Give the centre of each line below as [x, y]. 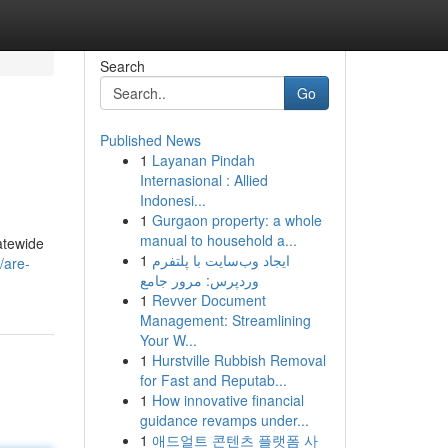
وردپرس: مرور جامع [199, 280]
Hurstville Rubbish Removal [238, 360]
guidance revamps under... [224, 420]
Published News [150, 140]
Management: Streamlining [225, 320]
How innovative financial [227, 400]
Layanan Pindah [203, 160]
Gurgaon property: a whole [236, 220]
